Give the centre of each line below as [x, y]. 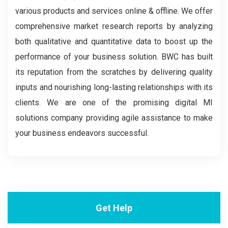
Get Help [114, 208]
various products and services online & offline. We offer [114, 11]
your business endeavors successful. [82, 133]
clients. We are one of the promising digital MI [114, 103]
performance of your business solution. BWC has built [114, 57]
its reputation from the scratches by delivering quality [114, 72]
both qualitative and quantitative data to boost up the [114, 41]
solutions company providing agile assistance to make [114, 118]
